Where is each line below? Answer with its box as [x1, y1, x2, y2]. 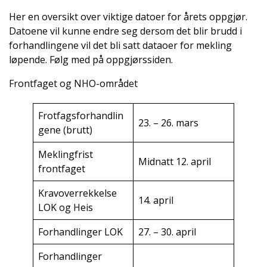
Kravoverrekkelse [38, 187, 117, 200]
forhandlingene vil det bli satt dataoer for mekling [9, 38, 232, 52]
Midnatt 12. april [138, 155, 211, 169]
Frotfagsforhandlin [38, 109, 123, 123]
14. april [138, 194, 173, 207]
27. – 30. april [138, 225, 196, 239]
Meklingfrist [38, 148, 93, 162]
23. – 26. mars [138, 116, 198, 130]
